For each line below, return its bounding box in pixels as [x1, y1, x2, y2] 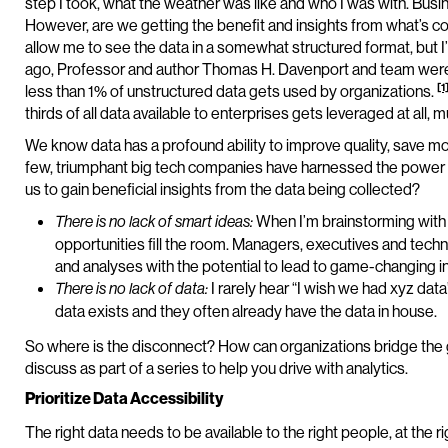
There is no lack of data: [55, 279, 208, 298]
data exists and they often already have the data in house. [55, 301, 437, 321]
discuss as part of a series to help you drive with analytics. [25, 358, 408, 378]
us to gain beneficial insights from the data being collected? [25, 179, 420, 199]
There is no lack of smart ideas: [55, 212, 253, 231]
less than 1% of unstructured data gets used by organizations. [25, 81, 434, 101]
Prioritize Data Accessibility [25, 388, 223, 408]
